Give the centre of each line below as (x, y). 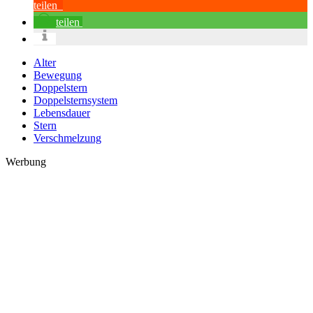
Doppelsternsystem (75, 101)
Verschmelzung (67, 138)
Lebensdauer (62, 113)
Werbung (26, 162)
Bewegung (58, 75)
